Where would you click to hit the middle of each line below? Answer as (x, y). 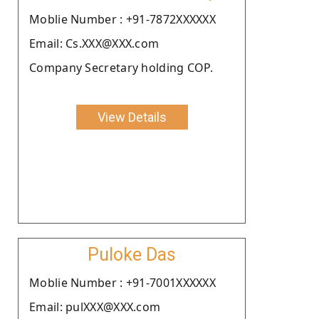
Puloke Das (132, 254)
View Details (132, 117)
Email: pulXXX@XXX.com (95, 307)
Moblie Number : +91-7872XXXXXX (122, 19)
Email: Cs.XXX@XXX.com (94, 43)
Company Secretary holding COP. (121, 67)
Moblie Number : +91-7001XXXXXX (122, 282)
